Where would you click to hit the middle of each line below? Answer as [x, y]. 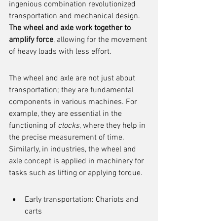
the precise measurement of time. [68, 138]
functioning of [33, 126]
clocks [69, 126]
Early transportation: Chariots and [83, 200]
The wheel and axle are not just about [73, 78]
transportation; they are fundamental [72, 90]
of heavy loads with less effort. [60, 52]
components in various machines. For [74, 102]
